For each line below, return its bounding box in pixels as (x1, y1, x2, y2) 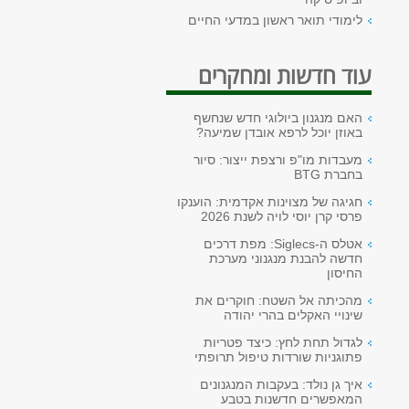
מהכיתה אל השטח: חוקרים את (195, 293, 362, 308)
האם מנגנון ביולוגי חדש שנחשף (194, 110, 362, 125)
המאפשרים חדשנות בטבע (221, 392, 362, 406)
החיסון (327, 266, 362, 280)
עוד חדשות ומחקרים (198, 60, 372, 90)
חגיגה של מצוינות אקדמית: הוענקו (177, 194, 362, 209)
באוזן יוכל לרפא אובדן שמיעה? (196, 125, 362, 140)
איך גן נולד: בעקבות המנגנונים (200, 377, 362, 392)
